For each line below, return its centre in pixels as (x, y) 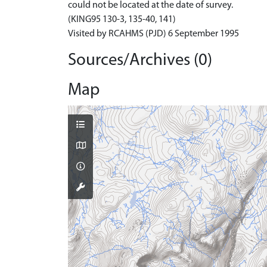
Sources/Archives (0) (140, 60)
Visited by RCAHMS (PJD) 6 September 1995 (153, 34)
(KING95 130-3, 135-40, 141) (122, 20)
